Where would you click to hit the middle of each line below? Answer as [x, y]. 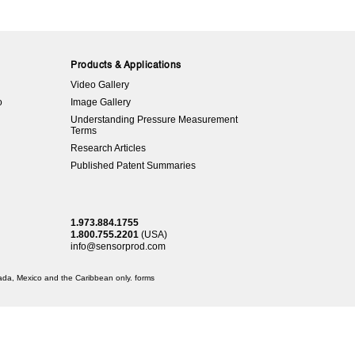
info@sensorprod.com [118, 247]
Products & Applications [126, 66]
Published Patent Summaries [134, 166]
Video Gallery [100, 85]
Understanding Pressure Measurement [155, 120]
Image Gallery [101, 103]
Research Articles [109, 149]
